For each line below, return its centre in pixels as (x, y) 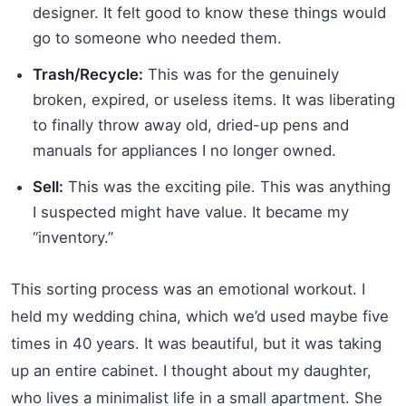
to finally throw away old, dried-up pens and (191, 125)
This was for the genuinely (241, 74)
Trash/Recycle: (88, 74)
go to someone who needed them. (157, 38)
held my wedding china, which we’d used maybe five (200, 316)
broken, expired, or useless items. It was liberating (214, 99)
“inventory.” (73, 237)
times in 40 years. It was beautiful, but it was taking (196, 343)
